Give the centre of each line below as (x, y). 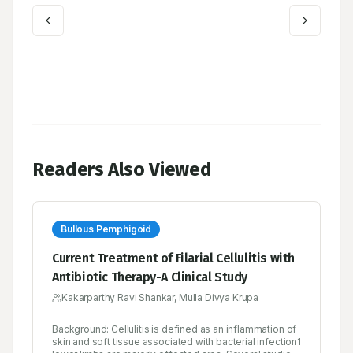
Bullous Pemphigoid (106, 229)
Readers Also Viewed (122, 170)
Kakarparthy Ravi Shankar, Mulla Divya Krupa (160, 298)
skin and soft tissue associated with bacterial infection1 (176, 342)
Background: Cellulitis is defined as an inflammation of (175, 329)
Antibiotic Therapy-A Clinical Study (150, 277)
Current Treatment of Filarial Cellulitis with (173, 258)
